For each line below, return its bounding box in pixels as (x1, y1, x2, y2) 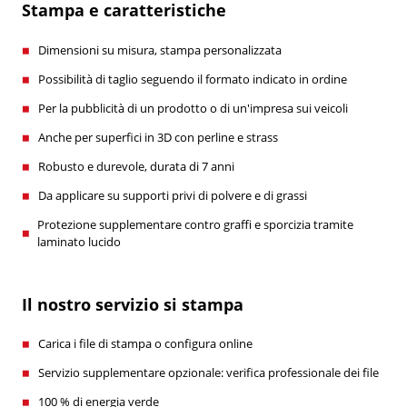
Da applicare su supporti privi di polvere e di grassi (37, 186, 307, 203)
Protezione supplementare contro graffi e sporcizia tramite (36, 215, 353, 233)
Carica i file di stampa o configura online (37, 335, 253, 352)
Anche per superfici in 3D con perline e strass (37, 128, 278, 145)
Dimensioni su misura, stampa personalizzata (37, 41, 282, 58)
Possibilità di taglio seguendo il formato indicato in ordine (37, 70, 347, 87)
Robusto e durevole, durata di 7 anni (37, 157, 234, 174)
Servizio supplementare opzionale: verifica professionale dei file (37, 364, 379, 382)
